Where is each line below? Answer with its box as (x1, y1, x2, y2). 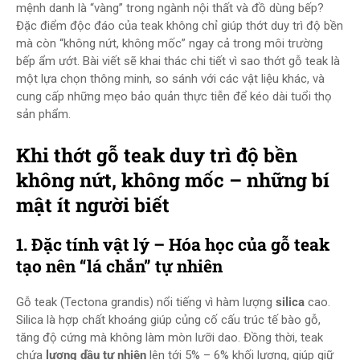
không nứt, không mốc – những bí (16, 167, 329, 193)
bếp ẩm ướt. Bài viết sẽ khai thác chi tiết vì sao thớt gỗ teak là (16, 54, 340, 68)
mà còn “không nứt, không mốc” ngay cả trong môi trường (16, 36, 323, 51)
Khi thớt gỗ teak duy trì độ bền (16, 142, 297, 168)
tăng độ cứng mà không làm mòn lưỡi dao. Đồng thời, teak (16, 330, 323, 345)
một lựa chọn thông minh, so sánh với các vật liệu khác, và (16, 72, 325, 86)
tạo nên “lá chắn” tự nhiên (16, 255, 223, 277)
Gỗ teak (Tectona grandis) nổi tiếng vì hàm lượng (16, 295, 276, 309)
